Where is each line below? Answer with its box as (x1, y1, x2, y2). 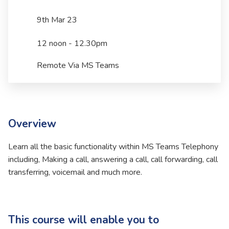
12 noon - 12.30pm (37, 38, 107, 49)
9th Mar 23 (37, 14, 77, 26)
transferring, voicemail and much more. (8, 167, 142, 178)
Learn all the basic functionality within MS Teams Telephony (8, 141, 218, 152)
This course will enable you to (8, 213, 159, 227)
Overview (8, 117, 56, 131)
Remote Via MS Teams (37, 60, 119, 71)
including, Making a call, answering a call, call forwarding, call (8, 154, 218, 165)
